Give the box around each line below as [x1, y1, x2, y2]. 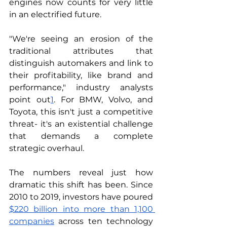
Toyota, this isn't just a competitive [9, 107, 153, 117]
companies [9, 216, 54, 226]
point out [9, 95, 51, 104]
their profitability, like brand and [9, 70, 153, 80]
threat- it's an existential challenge [9, 119, 153, 129]
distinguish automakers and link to [9, 58, 153, 68]
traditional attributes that [9, 46, 153, 56]
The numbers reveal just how [9, 168, 153, 177]
